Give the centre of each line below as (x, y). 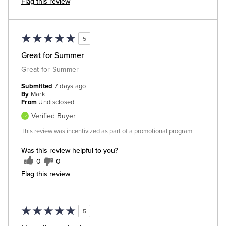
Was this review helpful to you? (70, 151)
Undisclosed (56, 103)
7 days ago (70, 87)
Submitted (38, 87)
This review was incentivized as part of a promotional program (107, 131)
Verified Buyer (53, 116)
